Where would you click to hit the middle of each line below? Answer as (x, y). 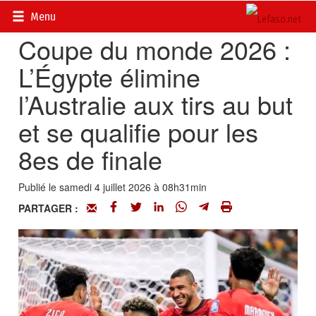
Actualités (83, 14)
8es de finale (91, 159)
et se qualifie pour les (139, 132)
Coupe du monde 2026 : (155, 49)
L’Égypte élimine (110, 77)
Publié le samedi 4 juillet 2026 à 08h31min (113, 187)
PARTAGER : (53, 208)
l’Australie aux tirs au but (156, 104)
